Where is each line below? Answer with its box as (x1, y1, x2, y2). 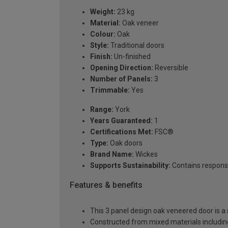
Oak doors (108, 139, 142, 148)
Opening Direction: (90, 64, 153, 72)
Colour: (90, 30, 116, 39)
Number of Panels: (90, 75, 153, 83)
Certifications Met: (90, 128, 153, 136)
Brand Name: (90, 150, 134, 159)
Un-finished (112, 52, 151, 61)
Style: (90, 41, 109, 50)
